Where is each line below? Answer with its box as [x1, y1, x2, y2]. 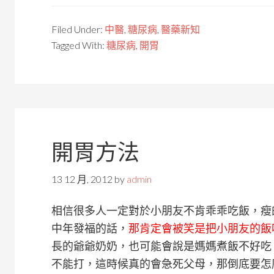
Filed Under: [51, 23, 105, 35]
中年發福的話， [51, 221, 128, 235]
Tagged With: [51, 39, 106, 51]
